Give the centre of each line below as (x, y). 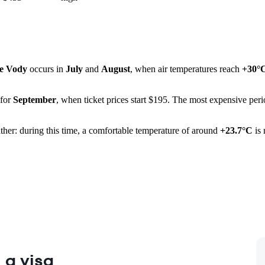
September (35, 100)
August (116, 69)
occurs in (46, 69)
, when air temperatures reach (186, 69)
